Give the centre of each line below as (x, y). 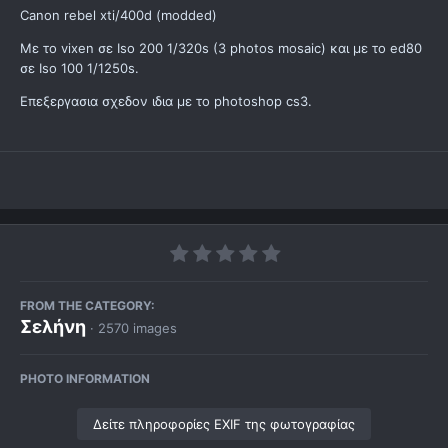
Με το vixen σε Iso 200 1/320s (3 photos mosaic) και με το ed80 (221, 48)
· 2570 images (133, 328)
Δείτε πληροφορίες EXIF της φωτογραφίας (224, 424)
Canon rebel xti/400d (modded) (118, 15)
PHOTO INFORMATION (85, 379)
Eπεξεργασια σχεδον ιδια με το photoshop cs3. (166, 101)
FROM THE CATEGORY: (87, 306)
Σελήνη (53, 327)
